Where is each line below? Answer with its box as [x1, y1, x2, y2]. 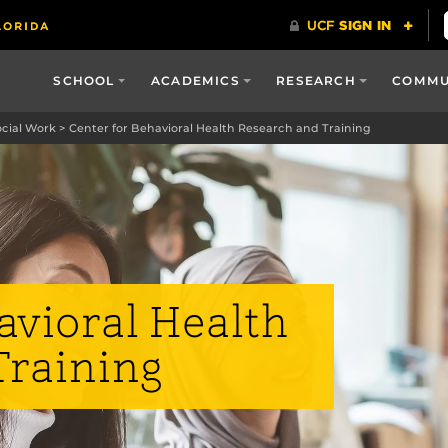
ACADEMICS [151, 73, 240, 88]
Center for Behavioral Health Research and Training [69, 121, 371, 135]
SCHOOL [53, 73, 115, 88]
